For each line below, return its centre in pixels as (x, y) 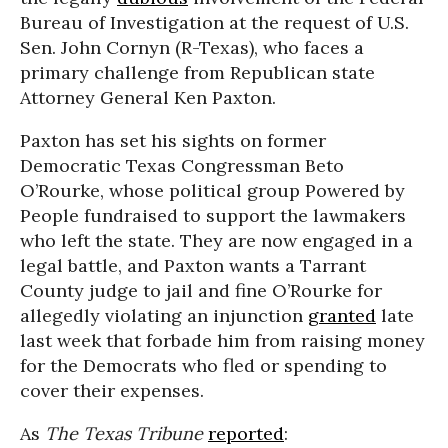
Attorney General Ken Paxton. (148, 97)
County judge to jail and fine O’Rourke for (201, 290)
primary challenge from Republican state (197, 72)
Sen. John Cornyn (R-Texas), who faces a (192, 47)
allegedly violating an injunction (164, 315)
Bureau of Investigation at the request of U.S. (214, 22)
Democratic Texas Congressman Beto (182, 165)
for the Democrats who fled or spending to (203, 365)
